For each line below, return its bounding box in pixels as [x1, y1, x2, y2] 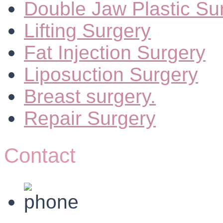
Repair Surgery [24, 107, 156, 129]
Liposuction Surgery [24, 63, 198, 86]
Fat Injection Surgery [24, 41, 206, 64]
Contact [4, 144, 76, 168]
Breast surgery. [24, 85, 156, 108]
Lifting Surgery [24, 19, 151, 42]
